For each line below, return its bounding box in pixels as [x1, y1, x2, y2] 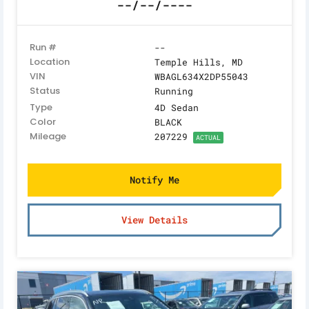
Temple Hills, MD [154, 56, 243, 69]
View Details [121, 213, 188, 227]
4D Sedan [154, 101, 199, 114]
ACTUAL [196, 133, 221, 143]
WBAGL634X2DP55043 [154, 70, 248, 83]
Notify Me [130, 173, 179, 187]
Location [30, 55, 70, 69]
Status [30, 84, 60, 98]
